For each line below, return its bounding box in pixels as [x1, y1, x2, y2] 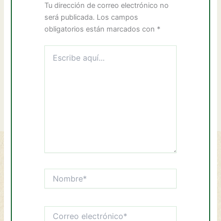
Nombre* [44, 169, 74, 178]
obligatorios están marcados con [44, 24, 157, 34]
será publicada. [44, 12, 95, 22]
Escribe [44, 45, 69, 54]
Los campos [97, 12, 139, 22]
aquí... [44, 55, 64, 64]
